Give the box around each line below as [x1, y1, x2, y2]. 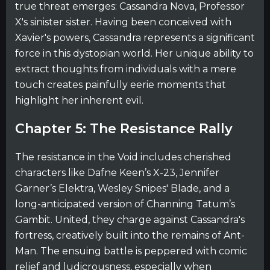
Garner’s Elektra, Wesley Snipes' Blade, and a [15, 182, 230, 194]
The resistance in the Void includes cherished [15, 151, 231, 163]
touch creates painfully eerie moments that [15, 79, 226, 90]
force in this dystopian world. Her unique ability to [15, 48, 254, 59]
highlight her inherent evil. [15, 95, 143, 106]
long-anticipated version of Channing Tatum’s [15, 198, 235, 210]
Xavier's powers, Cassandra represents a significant [15, 32, 255, 43]
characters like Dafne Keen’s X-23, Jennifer [15, 166, 219, 178]
